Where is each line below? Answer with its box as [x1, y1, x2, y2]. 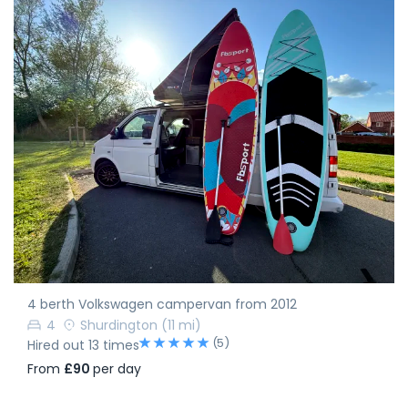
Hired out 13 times [27, 336, 139, 355]
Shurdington [80, 316, 158, 335]
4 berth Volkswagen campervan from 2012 [27, 295, 297, 314]
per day [93, 360, 141, 379]
